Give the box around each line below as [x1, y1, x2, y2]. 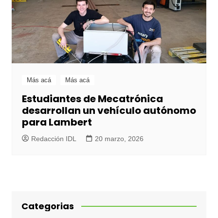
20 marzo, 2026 [94, 134, 144, 143]
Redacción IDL [31, 134, 76, 143]
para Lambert [21, 115, 92, 129]
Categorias [21, 200, 74, 212]
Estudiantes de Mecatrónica [21, 91, 163, 106]
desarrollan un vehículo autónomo [21, 103, 196, 117]
